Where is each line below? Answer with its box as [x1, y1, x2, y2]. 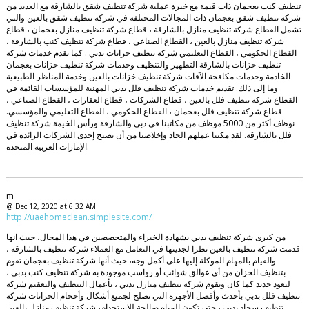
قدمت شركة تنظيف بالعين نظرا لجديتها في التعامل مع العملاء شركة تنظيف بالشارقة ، [6, 243, 300, 255]
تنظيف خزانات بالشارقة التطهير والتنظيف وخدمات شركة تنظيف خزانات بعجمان [6, 59, 281, 71]
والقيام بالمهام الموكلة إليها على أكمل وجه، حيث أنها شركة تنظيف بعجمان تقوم [6, 255, 276, 267]
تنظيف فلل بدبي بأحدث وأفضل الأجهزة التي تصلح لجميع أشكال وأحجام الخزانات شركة [6, 290, 300, 302]
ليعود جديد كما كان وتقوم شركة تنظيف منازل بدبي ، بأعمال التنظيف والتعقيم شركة [6, 278, 290, 290]
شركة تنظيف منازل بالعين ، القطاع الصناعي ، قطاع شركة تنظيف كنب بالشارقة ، [6, 35, 284, 48]
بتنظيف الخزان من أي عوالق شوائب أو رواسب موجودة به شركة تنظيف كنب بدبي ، [6, 266, 286, 279]
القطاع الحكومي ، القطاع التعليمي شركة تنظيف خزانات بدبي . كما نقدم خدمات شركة [6, 47, 297, 59]
